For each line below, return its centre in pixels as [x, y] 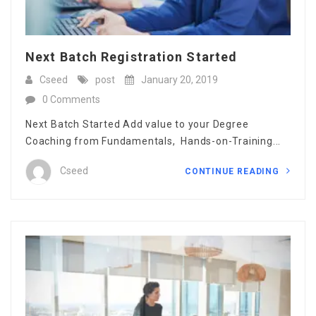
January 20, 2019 [180, 79]
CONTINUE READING [233, 171]
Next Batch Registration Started [132, 56]
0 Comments [71, 99]
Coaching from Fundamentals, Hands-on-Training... [153, 141]
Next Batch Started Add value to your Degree [137, 124]
